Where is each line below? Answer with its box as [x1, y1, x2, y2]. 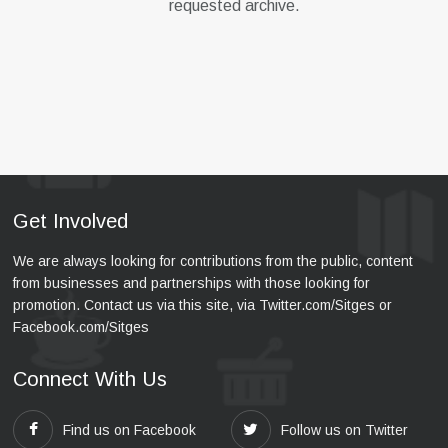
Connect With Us [13, 368, 167, 390]
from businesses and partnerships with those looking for [13, 275, 370, 291]
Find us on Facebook [63, 422, 197, 438]
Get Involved [13, 210, 128, 232]
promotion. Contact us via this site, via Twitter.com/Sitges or [13, 297, 392, 313]
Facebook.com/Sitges [13, 319, 149, 335]
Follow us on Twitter [280, 422, 408, 438]
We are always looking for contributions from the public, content [13, 253, 413, 269]
